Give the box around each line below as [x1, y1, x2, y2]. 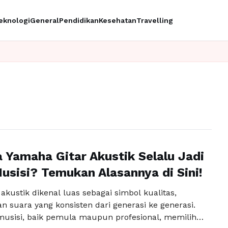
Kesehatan [99, 16, 136, 24]
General [30, 16, 59, 24]
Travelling [136, 16, 173, 24]
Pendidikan [59, 16, 99, 24]
